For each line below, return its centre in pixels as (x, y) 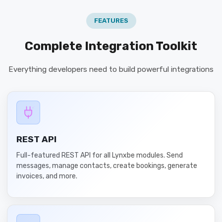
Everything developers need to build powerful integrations (111, 69)
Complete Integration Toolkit (111, 46)
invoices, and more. (47, 176)
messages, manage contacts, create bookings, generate (107, 166)
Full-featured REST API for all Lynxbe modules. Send (100, 155)
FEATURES (111, 21)
